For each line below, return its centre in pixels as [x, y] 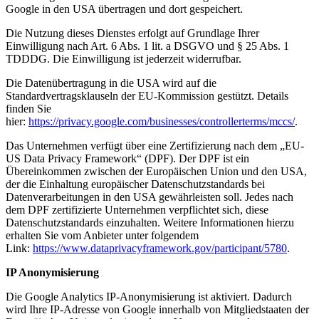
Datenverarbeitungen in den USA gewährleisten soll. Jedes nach [150, 197]
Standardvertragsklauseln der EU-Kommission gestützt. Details [147, 96]
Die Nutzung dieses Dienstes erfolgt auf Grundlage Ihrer [132, 33]
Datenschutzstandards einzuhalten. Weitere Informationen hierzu [150, 223]
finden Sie [28, 109]
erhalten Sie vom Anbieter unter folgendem [102, 235]
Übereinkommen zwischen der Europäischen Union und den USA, [156, 171]
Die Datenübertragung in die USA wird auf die [111, 83]
